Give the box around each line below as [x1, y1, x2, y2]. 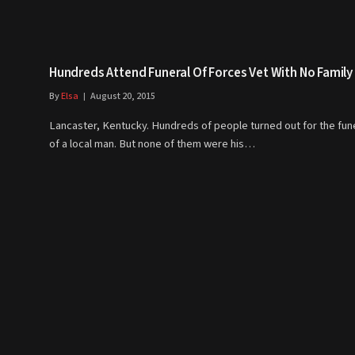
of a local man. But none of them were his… [49, 136, 255, 153]
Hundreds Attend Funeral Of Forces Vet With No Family [49, 63, 353, 83]
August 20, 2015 [90, 90, 155, 104]
